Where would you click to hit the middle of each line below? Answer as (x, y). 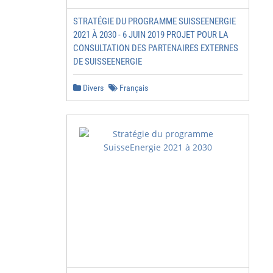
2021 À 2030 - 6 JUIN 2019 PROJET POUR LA (151, 35)
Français (133, 88)
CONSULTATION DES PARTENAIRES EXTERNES (156, 48)
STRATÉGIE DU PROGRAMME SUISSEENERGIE (154, 21)
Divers (92, 88)
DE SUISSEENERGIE (108, 62)
